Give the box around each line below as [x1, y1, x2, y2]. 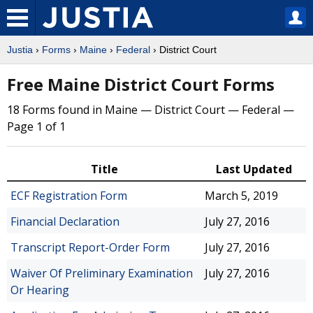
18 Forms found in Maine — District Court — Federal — [7, 102, 294, 117]
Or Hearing [10, 282, 69, 298]
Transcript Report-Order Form [10, 240, 170, 255]
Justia [7, 44, 33, 55]
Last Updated [215, 161, 292, 177]
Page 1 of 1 [7, 119, 66, 134]
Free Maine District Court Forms [7, 73, 275, 96]
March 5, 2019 [205, 188, 278, 203]
